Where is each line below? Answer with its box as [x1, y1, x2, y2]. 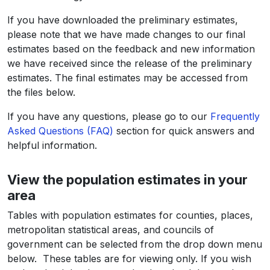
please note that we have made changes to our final [7, 28, 245, 40]
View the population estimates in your [7, 171, 248, 187]
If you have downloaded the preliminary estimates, [7, 13, 238, 26]
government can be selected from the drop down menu [7, 237, 262, 250]
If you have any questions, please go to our [7, 110, 210, 122]
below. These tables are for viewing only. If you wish [7, 252, 251, 265]
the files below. [7, 86, 75, 98]
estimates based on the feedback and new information [7, 42, 255, 55]
